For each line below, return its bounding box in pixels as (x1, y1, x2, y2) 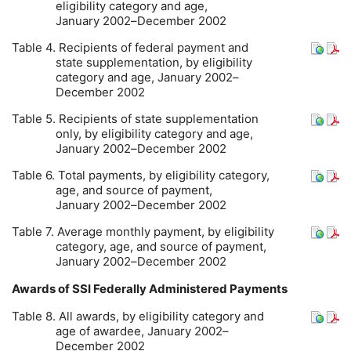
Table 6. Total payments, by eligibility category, (12, 168, 270, 183)
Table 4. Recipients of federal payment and (12, 40, 248, 56)
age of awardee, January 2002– (56, 324, 230, 339)
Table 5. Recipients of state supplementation (12, 111, 259, 127)
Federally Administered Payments (91, 281, 288, 297)
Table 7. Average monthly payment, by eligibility (12, 224, 274, 240)
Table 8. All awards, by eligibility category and (12, 309, 264, 324)
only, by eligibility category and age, (56, 126, 254, 142)
